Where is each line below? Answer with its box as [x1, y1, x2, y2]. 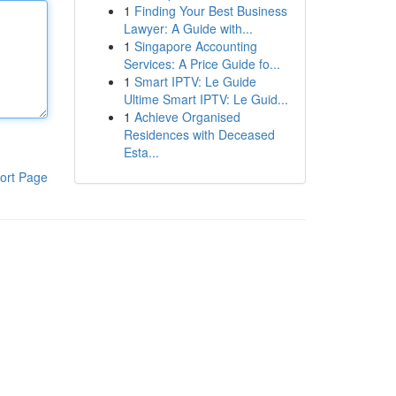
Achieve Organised [133, 108, 240, 126]
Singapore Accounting [133, 37, 257, 55]
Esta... [123, 143, 159, 161]
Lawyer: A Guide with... [123, 19, 253, 37]
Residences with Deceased [123, 126, 275, 143]
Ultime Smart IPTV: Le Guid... [123, 90, 288, 108]
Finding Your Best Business [133, 2, 287, 19]
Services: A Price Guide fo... [123, 55, 280, 72]
